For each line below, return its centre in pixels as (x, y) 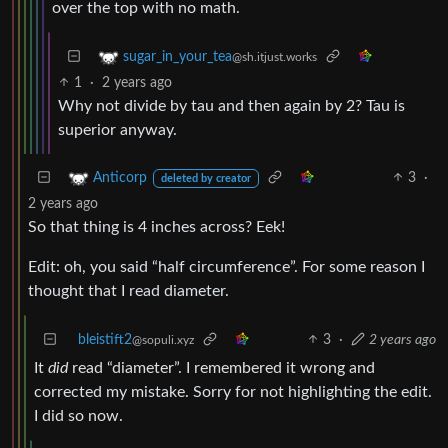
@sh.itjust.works (274, 56)
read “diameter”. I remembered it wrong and (221, 367)
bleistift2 (105, 339)
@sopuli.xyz (163, 339)
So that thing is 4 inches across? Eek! (156, 226)
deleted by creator (205, 178)
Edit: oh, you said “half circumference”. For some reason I (226, 266)
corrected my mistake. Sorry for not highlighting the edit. (233, 391)
